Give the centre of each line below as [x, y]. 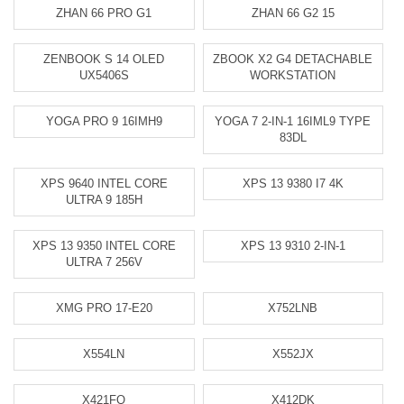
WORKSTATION [293, 75]
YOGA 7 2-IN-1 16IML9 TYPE [293, 121]
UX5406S [104, 75]
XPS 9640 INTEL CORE [104, 184]
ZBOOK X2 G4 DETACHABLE [293, 59]
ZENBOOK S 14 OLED [104, 59]
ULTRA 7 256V [104, 262]
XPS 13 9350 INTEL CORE [104, 246]
